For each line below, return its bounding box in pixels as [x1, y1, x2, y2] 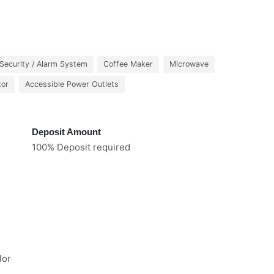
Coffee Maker [103, 59, 153, 68]
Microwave [169, 59, 209, 68]
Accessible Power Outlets [24, 80, 119, 89]
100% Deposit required [32, 141, 130, 153]
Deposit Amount [32, 127, 101, 137]
